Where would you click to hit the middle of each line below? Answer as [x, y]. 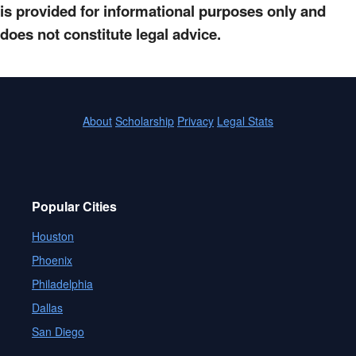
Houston [53, 236]
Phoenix [52, 260]
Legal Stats [245, 121]
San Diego [58, 331]
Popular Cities [74, 206]
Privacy [195, 121]
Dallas [47, 308]
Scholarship [145, 121]
